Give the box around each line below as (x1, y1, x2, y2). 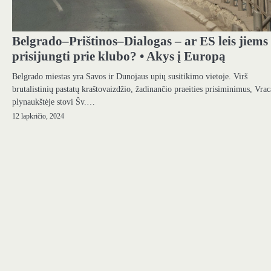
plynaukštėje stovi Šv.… (12, 96, 95, 106)
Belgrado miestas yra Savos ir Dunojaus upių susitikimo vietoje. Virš (12, 71, 247, 81)
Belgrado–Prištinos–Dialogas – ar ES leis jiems (12, 33, 268, 48)
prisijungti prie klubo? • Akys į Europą (12, 48, 226, 64)
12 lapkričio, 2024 (12, 112, 64, 120)
